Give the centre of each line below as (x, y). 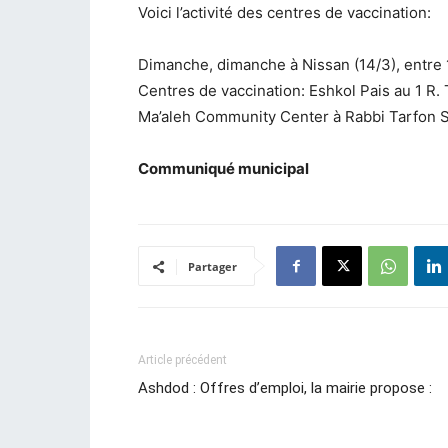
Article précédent (182, 360)
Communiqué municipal (223, 168)
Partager (212, 266)
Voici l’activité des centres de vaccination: (284, 12)
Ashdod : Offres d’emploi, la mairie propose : (285, 388)
